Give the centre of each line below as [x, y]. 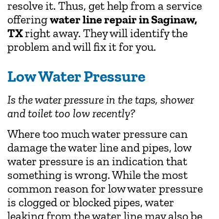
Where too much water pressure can [98, 134]
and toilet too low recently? [71, 113]
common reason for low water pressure [105, 189]
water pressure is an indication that [97, 161]
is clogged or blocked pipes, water [91, 202]
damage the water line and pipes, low [99, 148]
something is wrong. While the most [98, 175]
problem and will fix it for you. [82, 46]
